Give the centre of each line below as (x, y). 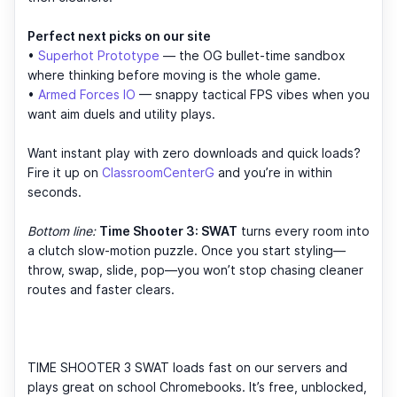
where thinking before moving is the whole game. (174, 74)
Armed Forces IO (87, 94)
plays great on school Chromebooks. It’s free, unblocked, (197, 386)
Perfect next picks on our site (119, 35)
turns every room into (304, 230)
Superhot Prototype (99, 55)
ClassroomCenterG (160, 172)
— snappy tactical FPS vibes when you (253, 94)
